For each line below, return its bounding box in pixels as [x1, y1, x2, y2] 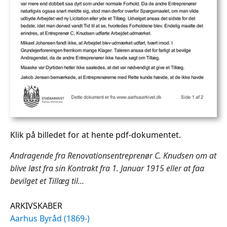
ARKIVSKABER [10, 200, 62, 211]
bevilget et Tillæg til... [10, 175, 84, 186]
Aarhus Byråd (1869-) [10, 212, 90, 224]
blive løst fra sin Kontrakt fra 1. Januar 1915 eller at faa [10, 162, 204, 174]
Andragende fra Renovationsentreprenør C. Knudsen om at [10, 149, 216, 161]
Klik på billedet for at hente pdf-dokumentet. [10, 129, 181, 140]
